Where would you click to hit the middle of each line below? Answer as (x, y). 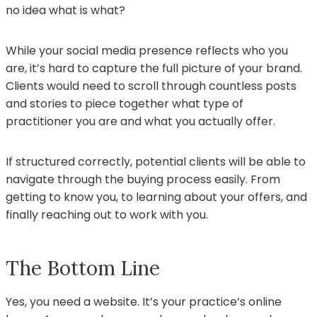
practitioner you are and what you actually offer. (140, 121)
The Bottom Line (83, 268)
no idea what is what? (65, 10)
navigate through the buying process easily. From (143, 179)
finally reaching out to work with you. (107, 214)
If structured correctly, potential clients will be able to (156, 161)
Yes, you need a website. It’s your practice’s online (144, 301)
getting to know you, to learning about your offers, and (156, 197)
